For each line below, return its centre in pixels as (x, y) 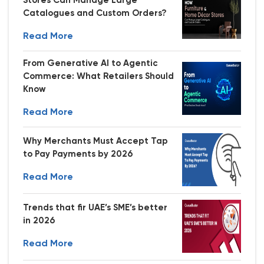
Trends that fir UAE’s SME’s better (95, 207)
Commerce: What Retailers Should (98, 76)
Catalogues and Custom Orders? (95, 13)
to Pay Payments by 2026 (78, 154)
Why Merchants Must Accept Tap (95, 141)
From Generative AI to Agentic (90, 63)
